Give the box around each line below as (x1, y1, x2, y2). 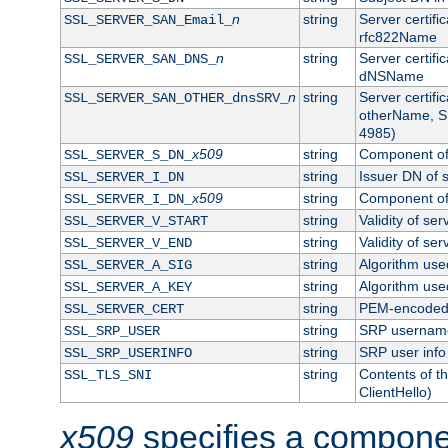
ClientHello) (358, 383, 432, 400)
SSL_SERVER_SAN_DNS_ (63, 50, 216, 67)
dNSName (358, 67, 424, 84)
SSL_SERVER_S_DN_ (63, 146, 192, 163)
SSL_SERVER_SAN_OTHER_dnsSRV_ (63, 89, 288, 106)
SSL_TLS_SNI (63, 366, 152, 383)
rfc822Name (358, 28, 437, 45)
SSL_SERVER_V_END (63, 234, 192, 251)
